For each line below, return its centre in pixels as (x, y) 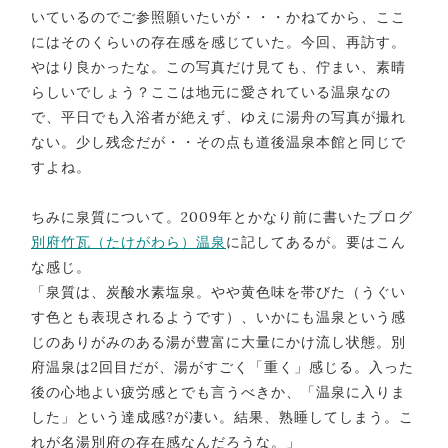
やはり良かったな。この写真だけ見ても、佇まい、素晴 (218, 66)
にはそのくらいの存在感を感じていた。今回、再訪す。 (218, 41)
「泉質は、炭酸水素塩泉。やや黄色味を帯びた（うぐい (218, 291)
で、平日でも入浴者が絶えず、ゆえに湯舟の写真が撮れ (218, 116)
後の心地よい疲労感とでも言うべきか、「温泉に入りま (218, 391)
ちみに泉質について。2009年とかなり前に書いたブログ (222, 216)
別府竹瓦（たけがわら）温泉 (128, 241)
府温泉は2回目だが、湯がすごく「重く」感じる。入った (222, 366)
